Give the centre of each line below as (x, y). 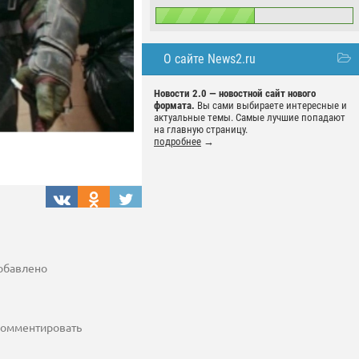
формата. (174, 105)
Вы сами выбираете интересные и (271, 105)
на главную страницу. (201, 129)
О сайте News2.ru (210, 59)
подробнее (177, 141)
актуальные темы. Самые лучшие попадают (250, 117)
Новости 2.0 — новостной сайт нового (235, 93)
